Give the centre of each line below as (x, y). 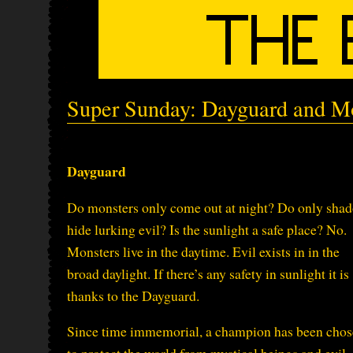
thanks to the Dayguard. (133, 295)
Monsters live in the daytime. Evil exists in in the (203, 251)
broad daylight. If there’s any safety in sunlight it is (208, 273)
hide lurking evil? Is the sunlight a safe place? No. (207, 229)
